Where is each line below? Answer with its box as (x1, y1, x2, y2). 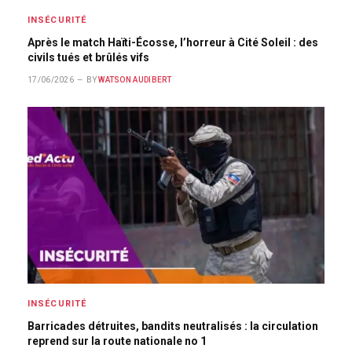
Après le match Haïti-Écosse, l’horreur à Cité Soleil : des (27, 36, 318, 49)
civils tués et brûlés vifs (27, 51, 149, 64)
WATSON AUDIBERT (98, 75, 172, 85)
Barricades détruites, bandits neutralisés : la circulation (27, 320, 318, 333)
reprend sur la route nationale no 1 (27, 335, 207, 348)
